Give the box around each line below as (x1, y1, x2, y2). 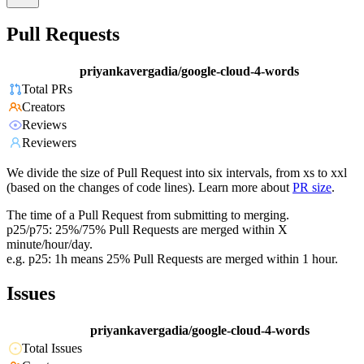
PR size (292, 180, 331, 195)
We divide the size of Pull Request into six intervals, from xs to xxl (6, 166, 347, 180)
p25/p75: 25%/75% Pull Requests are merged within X (6, 223, 288, 237)
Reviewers (22, 136, 76, 150)
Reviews (22, 118, 67, 132)
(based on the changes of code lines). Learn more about (6, 180, 289, 195)
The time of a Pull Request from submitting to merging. (6, 208, 289, 223)
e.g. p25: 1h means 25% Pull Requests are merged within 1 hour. (6, 252, 338, 266)
